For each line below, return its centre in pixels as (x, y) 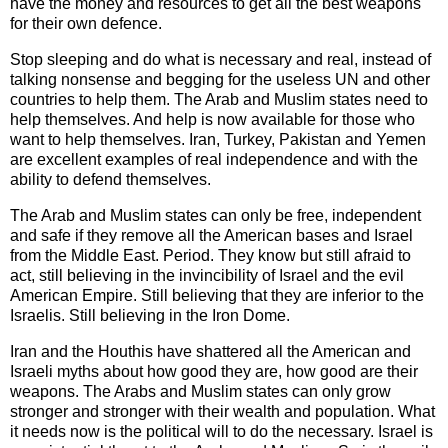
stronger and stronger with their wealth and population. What (222, 411)
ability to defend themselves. (110, 179)
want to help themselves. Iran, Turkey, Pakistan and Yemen (218, 139)
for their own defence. (86, 24)
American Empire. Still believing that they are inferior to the (217, 295)
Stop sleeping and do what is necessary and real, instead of (220, 59)
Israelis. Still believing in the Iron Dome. (152, 315)
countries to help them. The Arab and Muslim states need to (219, 99)
